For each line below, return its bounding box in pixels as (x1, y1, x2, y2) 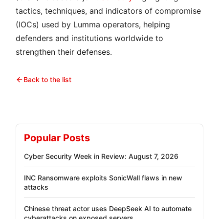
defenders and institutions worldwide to (16, 33, 163, 43)
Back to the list (23, 75, 71, 84)
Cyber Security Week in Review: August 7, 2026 (24, 152, 178, 160)
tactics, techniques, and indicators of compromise (16, 6, 201, 16)
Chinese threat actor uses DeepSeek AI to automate (24, 204, 192, 213)
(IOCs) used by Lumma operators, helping (16, 20, 170, 29)
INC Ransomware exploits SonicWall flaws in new (24, 174, 182, 182)
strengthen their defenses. (16, 47, 112, 57)
